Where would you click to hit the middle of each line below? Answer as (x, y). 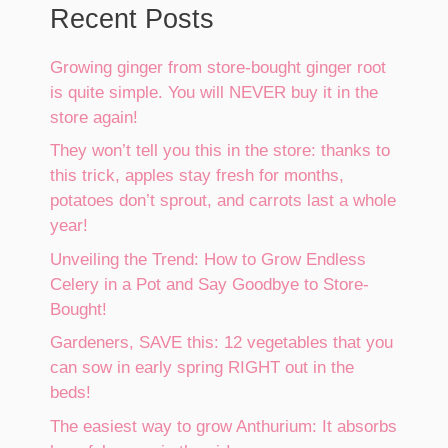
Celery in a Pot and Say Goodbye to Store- (209, 284)
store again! (94, 117)
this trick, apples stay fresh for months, (197, 176)
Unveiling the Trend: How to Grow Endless (208, 259)
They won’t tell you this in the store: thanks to (220, 151)
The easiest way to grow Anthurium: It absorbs (223, 426)
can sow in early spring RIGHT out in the (202, 368)
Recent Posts (132, 18)
